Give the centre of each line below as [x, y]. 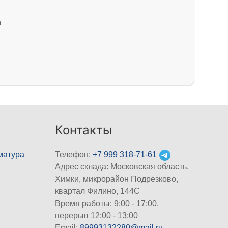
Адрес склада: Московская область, [122, 167]
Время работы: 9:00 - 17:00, [107, 204]
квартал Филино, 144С [98, 191]
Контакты [84, 130]
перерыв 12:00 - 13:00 [97, 216]
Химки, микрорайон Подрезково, [117, 179]
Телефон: [74, 155]
